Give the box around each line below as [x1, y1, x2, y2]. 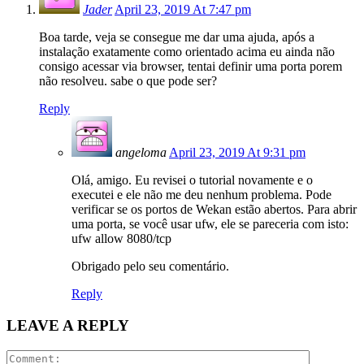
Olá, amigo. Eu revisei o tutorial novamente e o [71, 173, 313, 188]
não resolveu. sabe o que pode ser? [39, 74, 217, 89]
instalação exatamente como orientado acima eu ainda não [39, 45, 335, 59]
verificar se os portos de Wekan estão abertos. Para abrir [71, 202, 357, 217]
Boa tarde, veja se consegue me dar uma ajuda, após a [39, 30, 314, 45]
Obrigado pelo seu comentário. [71, 259, 229, 274]
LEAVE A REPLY [6, 317, 129, 335]
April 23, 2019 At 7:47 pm [115, 2, 251, 17]
